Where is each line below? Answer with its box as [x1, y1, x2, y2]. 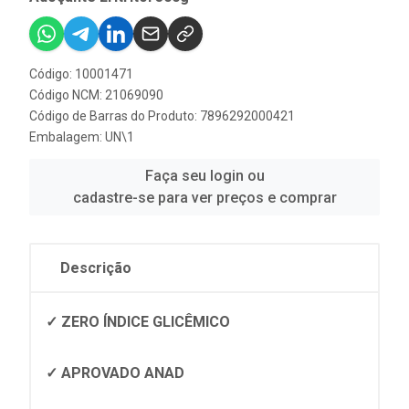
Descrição [60, 259, 131, 277]
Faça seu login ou [144, 167, 265, 184]
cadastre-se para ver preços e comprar [72, 189, 337, 206]
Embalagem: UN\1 [29, 130, 134, 144]
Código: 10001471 [29, 67, 133, 81]
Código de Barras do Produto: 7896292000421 [29, 109, 295, 123]
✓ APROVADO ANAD [46, 364, 184, 382]
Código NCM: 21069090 [29, 88, 163, 102]
